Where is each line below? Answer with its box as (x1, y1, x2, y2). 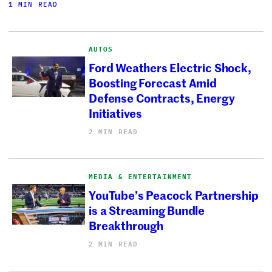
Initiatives (89, 104, 142, 121)
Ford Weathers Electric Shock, (89, 59, 251, 76)
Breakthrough (89, 217, 163, 234)
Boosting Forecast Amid (89, 74, 217, 91)
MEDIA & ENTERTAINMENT (89, 172, 192, 181)
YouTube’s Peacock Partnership (89, 186, 259, 203)
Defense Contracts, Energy (89, 89, 235, 106)
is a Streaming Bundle (89, 202, 205, 219)
